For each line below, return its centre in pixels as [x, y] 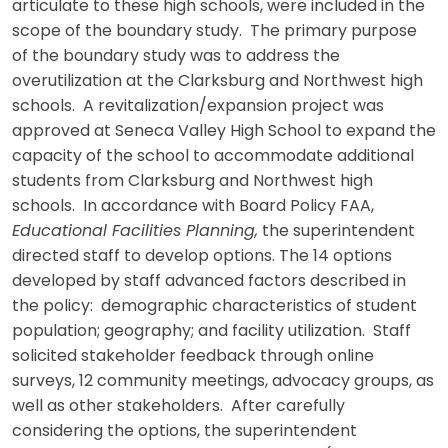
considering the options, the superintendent [184, 431]
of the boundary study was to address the [176, 56]
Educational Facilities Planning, [135, 231]
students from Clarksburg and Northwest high [192, 181]
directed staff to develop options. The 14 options [202, 256]
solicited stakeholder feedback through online [193, 356]
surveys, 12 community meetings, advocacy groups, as [223, 381]
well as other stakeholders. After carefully [178, 406]
